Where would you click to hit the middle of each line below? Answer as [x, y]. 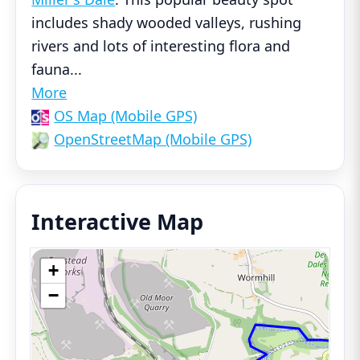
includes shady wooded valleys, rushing [167, 23]
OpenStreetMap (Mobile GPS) [153, 139]
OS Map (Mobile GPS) [126, 116]
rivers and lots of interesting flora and [161, 46]
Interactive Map [118, 222]
